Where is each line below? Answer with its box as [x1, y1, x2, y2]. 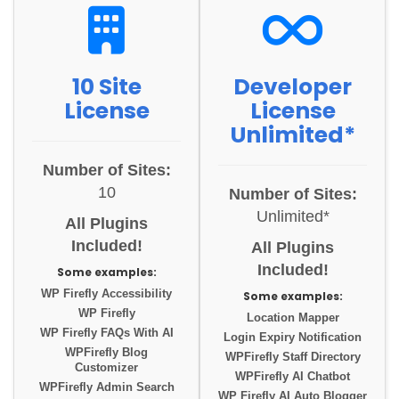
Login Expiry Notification [224, 331, 362, 345]
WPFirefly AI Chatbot [235, 370, 350, 384]
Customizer [75, 362, 138, 375]
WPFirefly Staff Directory [224, 351, 361, 364]
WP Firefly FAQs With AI [39, 327, 174, 340]
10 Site [71, 71, 142, 103]
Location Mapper [246, 312, 339, 325]
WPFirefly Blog [65, 346, 148, 360]
